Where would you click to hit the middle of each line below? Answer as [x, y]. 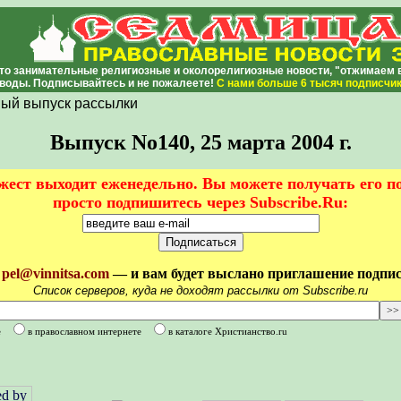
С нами [236, 83]
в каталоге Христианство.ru [228, 332]
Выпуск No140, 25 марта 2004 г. [200, 142]
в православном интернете [85, 332]
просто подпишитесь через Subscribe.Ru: [200, 202]
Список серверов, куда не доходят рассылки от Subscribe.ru [200, 290]
